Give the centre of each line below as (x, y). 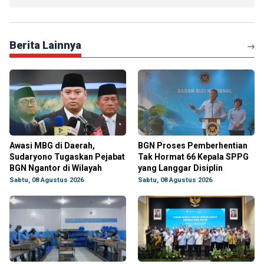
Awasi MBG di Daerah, (52, 146)
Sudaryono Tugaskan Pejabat (67, 157)
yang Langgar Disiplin (180, 168)
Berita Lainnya (45, 45)
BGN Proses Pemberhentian (193, 146)
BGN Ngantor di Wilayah (56, 168)
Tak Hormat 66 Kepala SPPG (193, 157)
